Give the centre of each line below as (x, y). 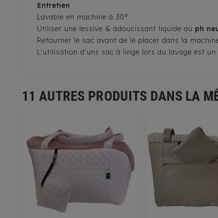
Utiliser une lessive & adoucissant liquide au (116, 29)
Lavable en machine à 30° (83, 17)
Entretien (54, 6)
